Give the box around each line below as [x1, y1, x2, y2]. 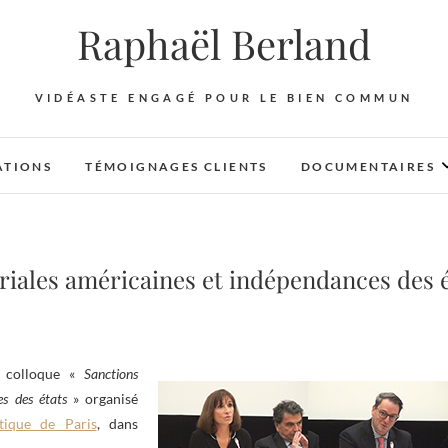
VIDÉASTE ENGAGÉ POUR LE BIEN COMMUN [34, 91, 414, 104]
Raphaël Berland [77, 17, 371, 70]
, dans [96, 415, 138, 432]
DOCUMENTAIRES [300, 159, 435, 174]
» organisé [66, 390, 139, 407]
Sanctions [84, 365, 138, 382]
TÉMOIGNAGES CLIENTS [85, 159, 268, 174]
